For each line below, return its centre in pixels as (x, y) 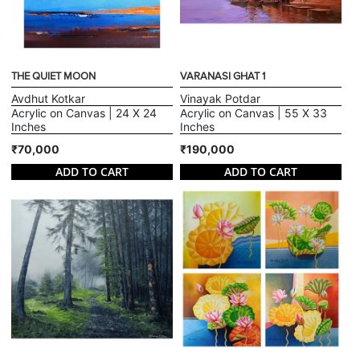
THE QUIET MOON (54, 76)
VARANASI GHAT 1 (223, 76)
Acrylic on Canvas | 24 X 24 (84, 112)
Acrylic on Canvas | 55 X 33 (254, 112)
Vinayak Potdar (220, 98)
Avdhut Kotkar (49, 98)
